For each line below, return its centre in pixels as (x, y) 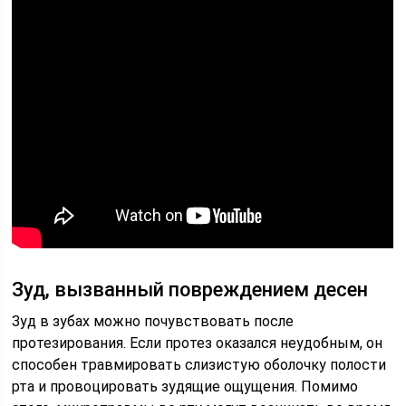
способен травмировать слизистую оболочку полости (199, 365)
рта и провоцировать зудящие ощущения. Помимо (185, 387)
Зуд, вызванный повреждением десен (190, 290)
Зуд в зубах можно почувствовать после (153, 321)
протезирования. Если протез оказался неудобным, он (198, 343)
